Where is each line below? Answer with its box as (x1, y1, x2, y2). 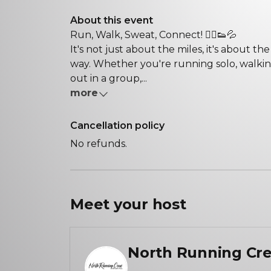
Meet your (70, 195, 152, 213)
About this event (70, 15, 153, 26)
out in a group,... (70, 73, 147, 84)
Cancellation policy (70, 120, 165, 131)
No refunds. (70, 138, 127, 149)
